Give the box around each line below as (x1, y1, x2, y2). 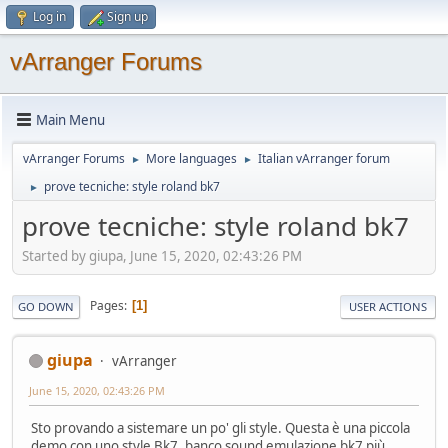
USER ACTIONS (349, 298, 427, 314)
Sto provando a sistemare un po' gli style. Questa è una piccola (31, 418, 410, 437)
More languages (146, 150, 237, 167)
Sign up (107, 8, 148, 25)
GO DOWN (18, 298, 74, 314)
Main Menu (36, 110, 105, 129)
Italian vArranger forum (258, 150, 390, 167)
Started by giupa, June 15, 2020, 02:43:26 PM (22, 246, 302, 265)
